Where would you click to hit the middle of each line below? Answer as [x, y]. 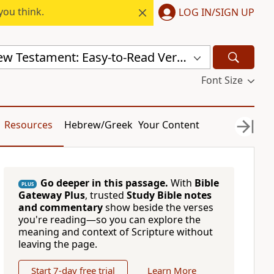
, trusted [106, 195]
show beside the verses [158, 207]
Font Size [222, 80]
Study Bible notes [169, 195]
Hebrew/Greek [99, 125]
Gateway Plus [51, 195]
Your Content [169, 125]
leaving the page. [57, 244]
